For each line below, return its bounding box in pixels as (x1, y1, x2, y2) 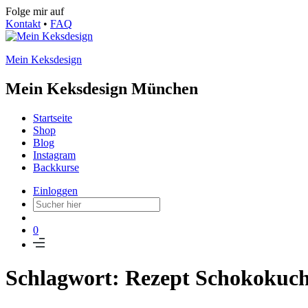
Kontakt (5, 18, 41, 30)
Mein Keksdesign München (5, 79, 198, 98)
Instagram (33, 148, 76, 161)
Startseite (33, 111, 72, 124)
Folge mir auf (5, 5, 64, 17)
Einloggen (33, 184, 78, 197)
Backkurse (33, 161, 79, 173)
